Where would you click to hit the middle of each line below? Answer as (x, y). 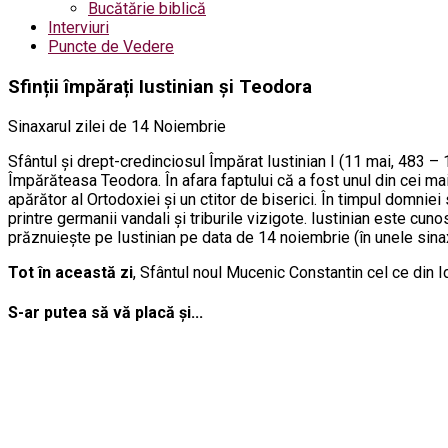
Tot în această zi (70, 272)
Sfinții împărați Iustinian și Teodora (160, 86)
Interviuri (78, 27)
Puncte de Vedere (111, 46)
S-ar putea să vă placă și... (105, 312)
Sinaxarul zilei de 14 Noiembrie (117, 126)
